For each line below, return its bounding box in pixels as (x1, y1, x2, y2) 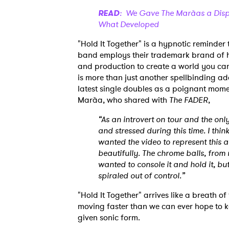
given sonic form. (78, 212, 144, 223)
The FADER (169, 94, 208, 106)
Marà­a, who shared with (78, 94, 169, 106)
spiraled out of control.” (98, 170, 185, 181)
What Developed (98, 18, 159, 30)
